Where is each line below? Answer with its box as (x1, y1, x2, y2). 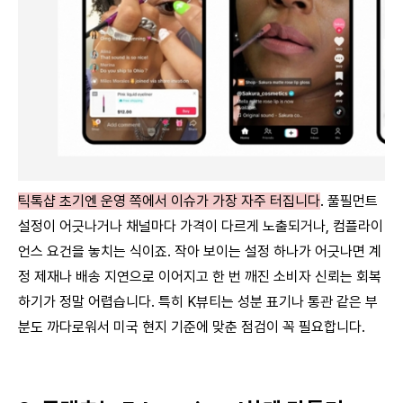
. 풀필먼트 (320, 192, 378, 210)
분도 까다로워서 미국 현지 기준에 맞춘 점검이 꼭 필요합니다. (18, 318, 365, 336)
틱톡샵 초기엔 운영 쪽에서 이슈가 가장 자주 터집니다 (18, 192, 320, 210)
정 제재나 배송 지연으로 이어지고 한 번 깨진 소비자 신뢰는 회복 (18, 267, 381, 285)
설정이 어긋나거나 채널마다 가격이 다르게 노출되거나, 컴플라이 (18, 217, 383, 235)
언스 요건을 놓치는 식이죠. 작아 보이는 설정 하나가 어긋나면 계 (18, 242, 381, 260)
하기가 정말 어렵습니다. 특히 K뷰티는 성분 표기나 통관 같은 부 (18, 292, 378, 310)
